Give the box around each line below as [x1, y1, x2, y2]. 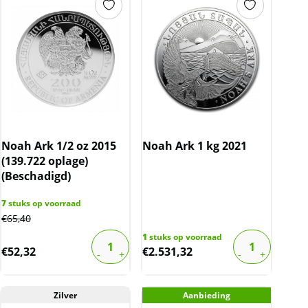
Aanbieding [182, 289, 230, 301]
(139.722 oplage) [1, 153, 88, 168]
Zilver [54, 289, 78, 301]
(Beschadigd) [1, 168, 71, 184]
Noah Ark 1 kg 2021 [142, 137, 247, 153]
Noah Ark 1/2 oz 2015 [1, 137, 116, 153]
